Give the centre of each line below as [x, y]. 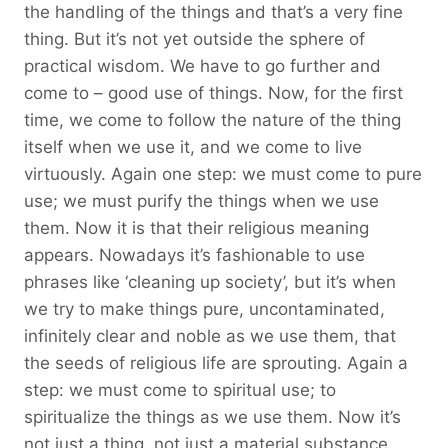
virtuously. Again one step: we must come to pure [223, 173]
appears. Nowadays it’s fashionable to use [194, 254]
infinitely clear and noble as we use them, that [210, 335]
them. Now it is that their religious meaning [196, 227]
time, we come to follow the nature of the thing [212, 119]
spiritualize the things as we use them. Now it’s [212, 416]
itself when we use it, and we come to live [193, 146]
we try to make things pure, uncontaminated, [204, 308]
